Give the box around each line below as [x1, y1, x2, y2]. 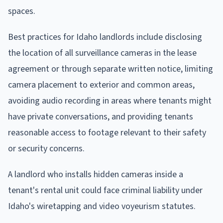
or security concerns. [8, 142, 85, 155]
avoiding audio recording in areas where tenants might [8, 95, 212, 108]
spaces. [8, 5, 35, 18]
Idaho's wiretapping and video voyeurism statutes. [8, 200, 196, 213]
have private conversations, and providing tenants [8, 111, 193, 123]
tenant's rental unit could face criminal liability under [8, 184, 203, 197]
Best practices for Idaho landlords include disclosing [8, 31, 202, 44]
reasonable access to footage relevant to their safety [8, 126, 206, 139]
